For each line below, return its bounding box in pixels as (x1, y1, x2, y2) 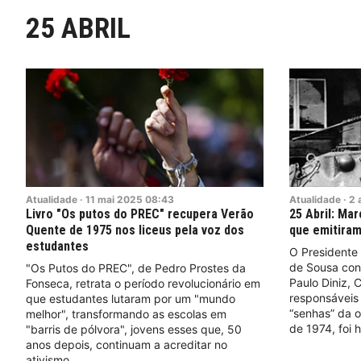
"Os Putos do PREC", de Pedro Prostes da (26, 261, 246, 276)
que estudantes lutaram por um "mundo (26, 292, 235, 306)
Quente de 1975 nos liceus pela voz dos (26, 222, 244, 239)
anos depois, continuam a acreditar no (26, 338, 227, 352)
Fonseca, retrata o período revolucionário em (26, 276, 260, 291)
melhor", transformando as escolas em (26, 307, 226, 322)
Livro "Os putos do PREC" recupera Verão (26, 206, 254, 222)
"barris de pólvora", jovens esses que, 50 (26, 322, 242, 337)
